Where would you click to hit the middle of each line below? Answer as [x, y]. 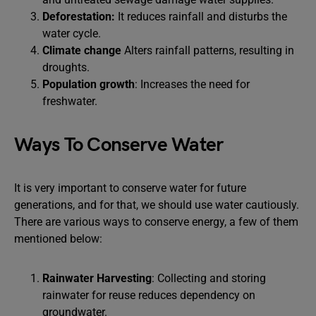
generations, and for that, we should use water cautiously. [157, 205]
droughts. [66, 67]
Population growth [89, 84]
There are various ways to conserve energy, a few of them [156, 222]
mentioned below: [58, 239]
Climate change [82, 50]
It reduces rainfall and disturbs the [201, 17]
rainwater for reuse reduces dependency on [149, 295]
